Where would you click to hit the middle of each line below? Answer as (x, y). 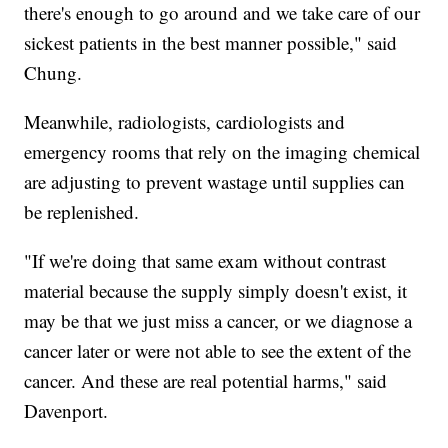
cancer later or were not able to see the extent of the (218, 350)
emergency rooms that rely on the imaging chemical (222, 151)
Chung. (53, 72)
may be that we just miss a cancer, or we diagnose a (218, 320)
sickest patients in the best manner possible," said (211, 42)
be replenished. (82, 211)
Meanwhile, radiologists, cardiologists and (185, 121)
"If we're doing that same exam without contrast (205, 260)
